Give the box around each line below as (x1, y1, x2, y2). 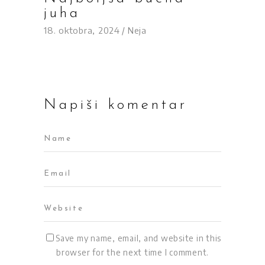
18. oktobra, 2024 (44, 25, 120, 36)
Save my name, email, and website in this (56, 233, 221, 244)
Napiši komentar (44, 98, 188, 113)
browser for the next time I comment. (56, 247, 209, 258)
